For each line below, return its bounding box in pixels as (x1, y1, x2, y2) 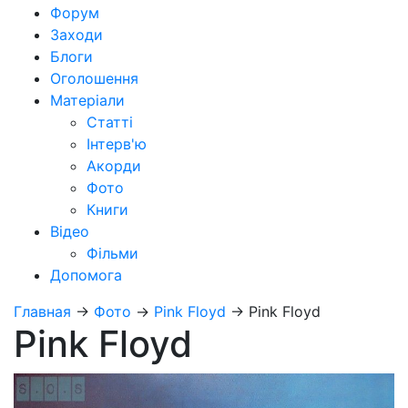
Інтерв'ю (87, 134, 147, 153)
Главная (14, 301, 71, 321)
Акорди (87, 156, 141, 175)
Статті (87, 112, 133, 131)
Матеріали (50, 90, 125, 109)
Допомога (50, 265, 122, 284)
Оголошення (50, 68, 138, 87)
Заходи (50, 25, 103, 44)
